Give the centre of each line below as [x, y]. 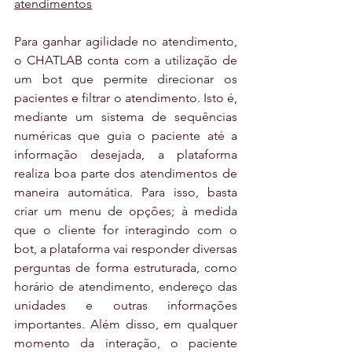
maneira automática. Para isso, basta [126, 192]
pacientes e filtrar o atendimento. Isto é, [126, 97]
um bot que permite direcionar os [126, 79]
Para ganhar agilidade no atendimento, [126, 41]
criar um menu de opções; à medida [126, 211]
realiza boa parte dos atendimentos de [126, 173]
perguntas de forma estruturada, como [126, 267]
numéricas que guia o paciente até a [126, 135]
